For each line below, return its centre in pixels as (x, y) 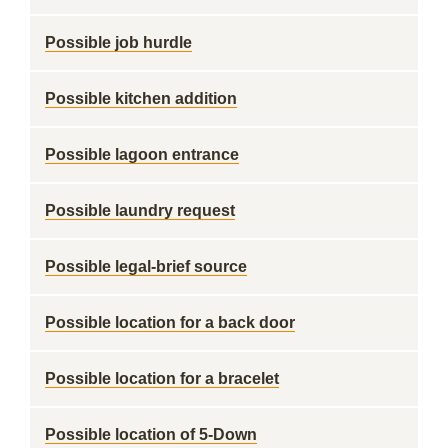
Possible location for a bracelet (162, 378)
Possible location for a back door (170, 322)
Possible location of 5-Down (151, 434)
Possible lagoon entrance (142, 154)
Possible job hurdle (118, 42)
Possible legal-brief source (146, 266)
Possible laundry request (140, 210)
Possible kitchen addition (141, 98)
